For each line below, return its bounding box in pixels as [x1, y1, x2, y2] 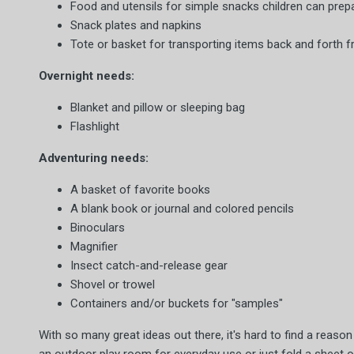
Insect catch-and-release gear [70, 258, 228, 273]
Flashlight [70, 119, 119, 134]
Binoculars [70, 220, 125, 235]
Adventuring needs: [39, 151, 149, 165]
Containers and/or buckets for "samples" [70, 296, 283, 311]
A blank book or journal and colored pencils [70, 201, 294, 216]
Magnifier [70, 239, 118, 254]
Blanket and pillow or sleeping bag [70, 100, 245, 115]
